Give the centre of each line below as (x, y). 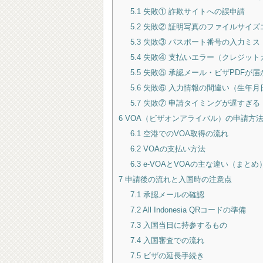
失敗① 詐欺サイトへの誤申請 (193, 11)
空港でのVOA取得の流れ (184, 133)
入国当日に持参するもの (184, 225)
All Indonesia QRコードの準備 (193, 210)
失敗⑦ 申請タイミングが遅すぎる (200, 103)
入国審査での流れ (172, 240)
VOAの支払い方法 (173, 149)
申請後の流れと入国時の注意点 (177, 179)
